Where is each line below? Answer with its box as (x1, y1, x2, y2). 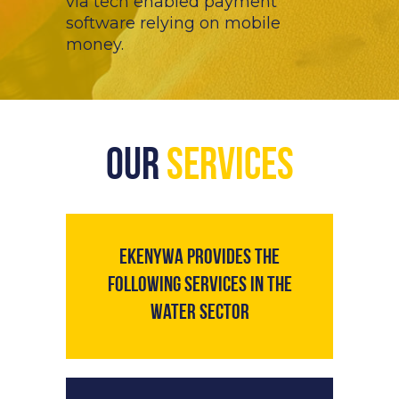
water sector (150, 303, 249, 325)
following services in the (107, 275, 292, 297)
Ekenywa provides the (119, 248, 280, 270)
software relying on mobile (66, 13, 281, 34)
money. (66, 35, 124, 55)
